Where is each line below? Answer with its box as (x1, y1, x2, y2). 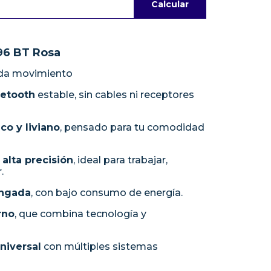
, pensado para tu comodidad (60, 122, 204, 133)
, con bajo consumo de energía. (31, 187, 183, 198)
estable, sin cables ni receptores (35, 89, 194, 100)
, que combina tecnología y (15, 208, 146, 220)
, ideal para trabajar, (73, 154, 168, 166)
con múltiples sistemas (41, 241, 158, 252)
